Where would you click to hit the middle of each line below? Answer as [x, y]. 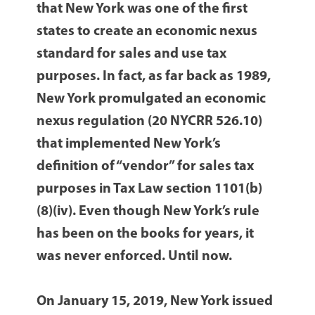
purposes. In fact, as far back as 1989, [154, 77]
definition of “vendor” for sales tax [146, 167]
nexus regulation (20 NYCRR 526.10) [150, 122]
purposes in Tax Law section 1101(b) [150, 189]
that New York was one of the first [142, 9]
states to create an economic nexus [147, 32]
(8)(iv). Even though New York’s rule [148, 212]
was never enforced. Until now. [135, 257]
